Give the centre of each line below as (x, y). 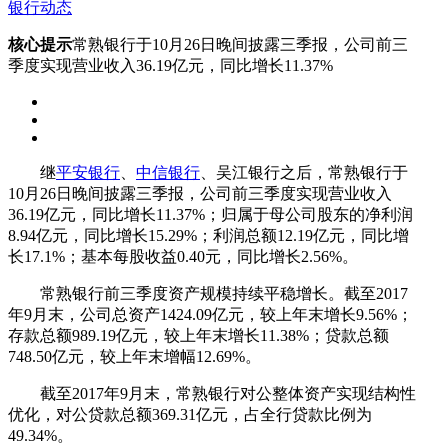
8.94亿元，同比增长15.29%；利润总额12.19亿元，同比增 (208, 235)
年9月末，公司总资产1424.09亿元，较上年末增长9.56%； (210, 314)
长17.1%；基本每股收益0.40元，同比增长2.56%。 (183, 256)
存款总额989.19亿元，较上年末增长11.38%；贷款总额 (198, 335)
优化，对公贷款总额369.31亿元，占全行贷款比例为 (190, 414)
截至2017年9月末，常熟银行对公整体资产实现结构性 (212, 393)
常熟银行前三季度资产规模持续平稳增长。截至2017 (208, 293)
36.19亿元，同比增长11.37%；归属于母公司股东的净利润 (210, 214)
